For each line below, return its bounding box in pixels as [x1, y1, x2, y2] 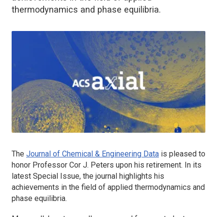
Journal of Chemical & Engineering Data [26, 149, 159, 158]
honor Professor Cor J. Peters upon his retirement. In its [12, 160, 201, 170]
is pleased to [159, 149, 205, 158]
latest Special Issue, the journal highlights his [12, 171, 164, 181]
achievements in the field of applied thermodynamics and [12, 182, 205, 192]
